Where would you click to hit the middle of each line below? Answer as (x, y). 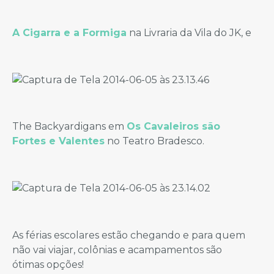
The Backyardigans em (69, 127)
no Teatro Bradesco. (154, 141)
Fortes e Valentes (58, 141)
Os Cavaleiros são (173, 127)
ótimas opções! (48, 265)
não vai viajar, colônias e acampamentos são (117, 250)
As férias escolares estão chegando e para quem (129, 235)
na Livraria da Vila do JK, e (189, 32)
